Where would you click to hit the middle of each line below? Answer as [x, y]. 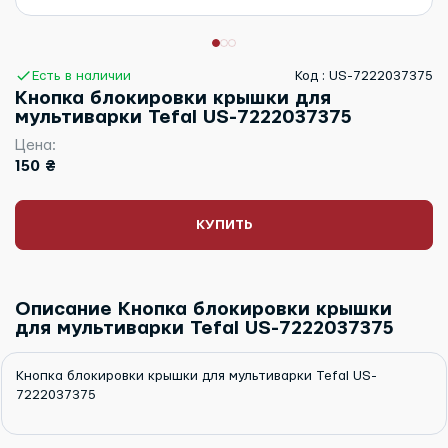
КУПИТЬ [224, 225]
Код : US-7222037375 [364, 75]
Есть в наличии [81, 75]
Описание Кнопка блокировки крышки [203, 310]
